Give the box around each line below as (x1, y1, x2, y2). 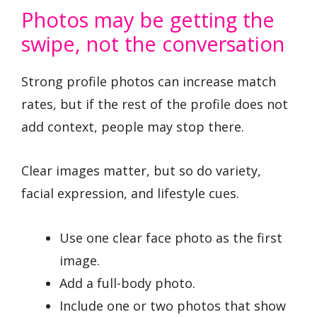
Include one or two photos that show (59, 296, 286, 314)
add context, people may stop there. (21, 117, 244, 135)
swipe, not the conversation (21, 29, 284, 57)
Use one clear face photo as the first (59, 229, 282, 246)
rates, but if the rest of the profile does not (21, 95, 288, 113)
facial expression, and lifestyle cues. (21, 185, 239, 202)
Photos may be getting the (21, 5, 275, 33)
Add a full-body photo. (59, 274, 195, 292)
